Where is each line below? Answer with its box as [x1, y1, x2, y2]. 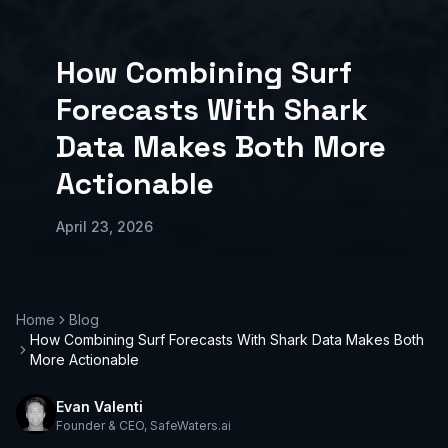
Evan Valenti [56, 397, 143, 415]
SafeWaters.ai [150, 417, 231, 433]
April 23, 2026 [56, 217, 153, 235]
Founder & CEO [56, 417, 144, 433]
